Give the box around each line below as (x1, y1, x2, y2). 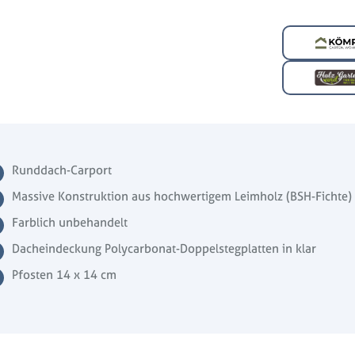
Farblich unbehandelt (12, 214, 128, 231)
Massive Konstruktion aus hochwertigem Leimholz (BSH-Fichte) (12, 188, 353, 205)
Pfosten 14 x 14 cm (12, 266, 117, 284)
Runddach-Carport (12, 162, 113, 179)
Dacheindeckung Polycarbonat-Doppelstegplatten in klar (12, 240, 317, 258)
